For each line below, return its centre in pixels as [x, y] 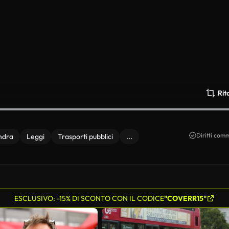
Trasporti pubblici [85, 136]
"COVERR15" [185, 198]
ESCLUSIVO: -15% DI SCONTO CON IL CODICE [89, 198]
